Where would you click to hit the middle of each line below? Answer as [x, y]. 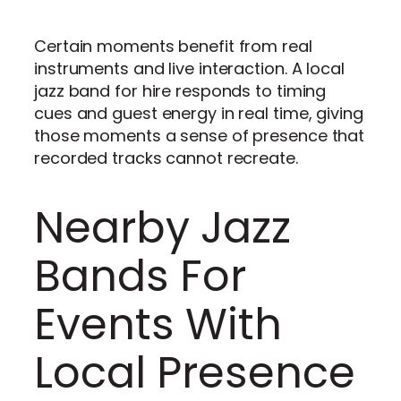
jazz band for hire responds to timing [180, 90]
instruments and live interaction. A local [189, 68]
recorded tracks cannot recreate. [166, 158]
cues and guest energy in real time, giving [199, 113]
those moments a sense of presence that [200, 135]
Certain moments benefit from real [173, 46]
